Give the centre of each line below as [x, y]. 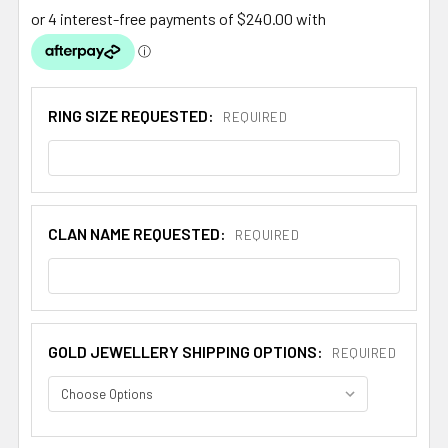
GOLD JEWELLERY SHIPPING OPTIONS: [187, 351]
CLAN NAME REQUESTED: [138, 233]
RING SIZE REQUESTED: [132, 115]
